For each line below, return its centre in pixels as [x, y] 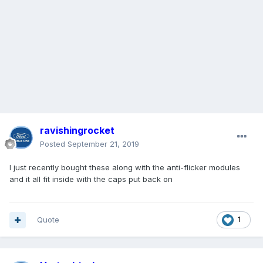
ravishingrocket [77, 131]
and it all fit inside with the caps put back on [91, 179]
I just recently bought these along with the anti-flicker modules [125, 168]
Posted [54, 144]
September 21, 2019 [103, 144]
